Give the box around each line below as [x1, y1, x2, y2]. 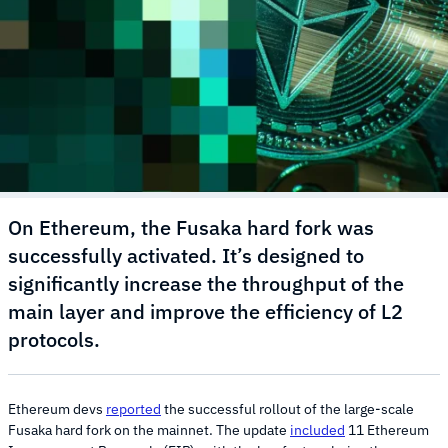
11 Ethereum [345, 420, 429, 439]
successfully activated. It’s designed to [8, 241, 364, 269]
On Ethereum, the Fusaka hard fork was [8, 213, 374, 241]
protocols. [8, 325, 100, 353]
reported [106, 399, 161, 418]
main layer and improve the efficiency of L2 [8, 297, 403, 325]
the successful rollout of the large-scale [161, 399, 414, 418]
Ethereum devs [8, 399, 106, 418]
